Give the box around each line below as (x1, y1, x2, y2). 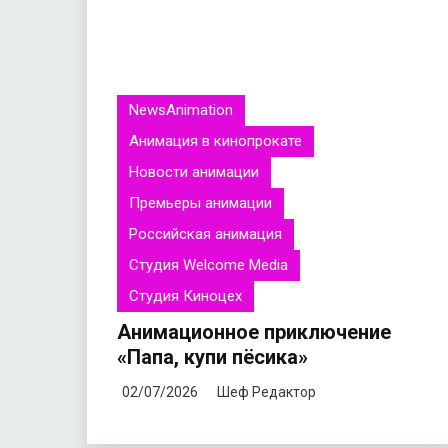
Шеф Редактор (217, 383, 316, 400)
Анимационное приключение (117, 319, 391, 344)
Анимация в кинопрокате (129, 132, 302, 151)
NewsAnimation (129, 101, 233, 120)
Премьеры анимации (129, 194, 272, 213)
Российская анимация (129, 225, 282, 244)
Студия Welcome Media (129, 256, 288, 275)
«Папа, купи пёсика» (117, 344, 308, 369)
